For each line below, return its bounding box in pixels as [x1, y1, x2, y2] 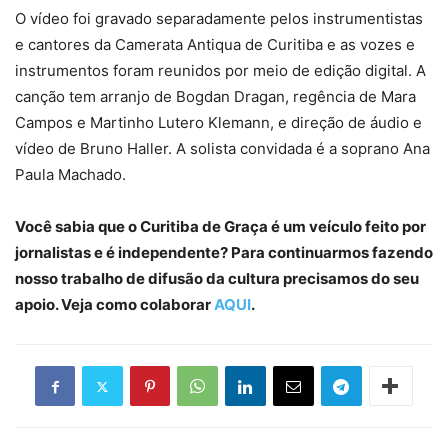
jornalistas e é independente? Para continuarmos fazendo [15, 243, 433, 262]
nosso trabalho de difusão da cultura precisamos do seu [15, 269, 419, 288]
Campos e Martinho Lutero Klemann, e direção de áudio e [15, 113, 422, 132]
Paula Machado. [15, 165, 126, 184]
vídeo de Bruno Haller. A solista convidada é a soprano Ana [15, 139, 430, 158]
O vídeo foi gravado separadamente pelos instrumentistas [15, 9, 423, 28]
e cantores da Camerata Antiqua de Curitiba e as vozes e [15, 35, 415, 54]
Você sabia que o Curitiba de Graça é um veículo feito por [15, 217, 426, 236]
